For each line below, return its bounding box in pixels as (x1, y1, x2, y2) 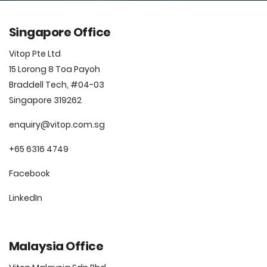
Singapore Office (9, 24, 111, 41)
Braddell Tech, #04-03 (9, 79, 106, 91)
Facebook (9, 167, 50, 179)
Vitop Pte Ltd (9, 48, 61, 60)
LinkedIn (9, 192, 42, 204)
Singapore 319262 (9, 94, 82, 106)
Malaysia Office (9, 238, 104, 254)
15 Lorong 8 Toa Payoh (9, 63, 100, 75)
